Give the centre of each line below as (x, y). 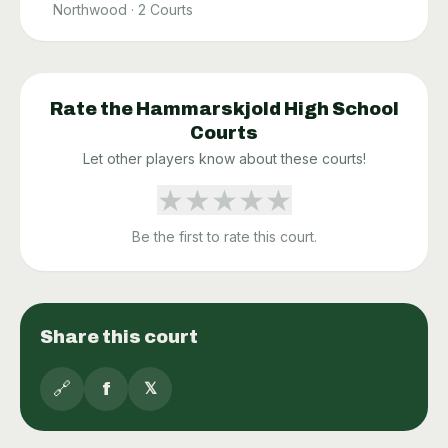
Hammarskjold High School (267, 109)
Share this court (119, 337)
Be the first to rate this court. (224, 237)
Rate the (92, 109)
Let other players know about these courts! (224, 159)
